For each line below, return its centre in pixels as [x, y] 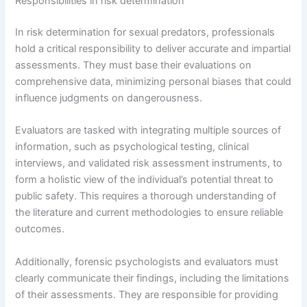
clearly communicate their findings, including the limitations [152, 278]
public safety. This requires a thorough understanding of [146, 196]
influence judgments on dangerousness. [109, 98]
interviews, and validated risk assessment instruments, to [149, 163]
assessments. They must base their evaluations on [134, 65]
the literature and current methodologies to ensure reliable [149, 213]
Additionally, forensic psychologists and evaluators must [147, 261]
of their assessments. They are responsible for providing [147, 294]
